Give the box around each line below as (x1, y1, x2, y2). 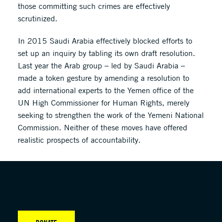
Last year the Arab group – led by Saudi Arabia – (17, 60, 185, 70)
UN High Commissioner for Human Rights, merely (17, 98, 189, 108)
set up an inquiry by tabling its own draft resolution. (17, 48, 195, 58)
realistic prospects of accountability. (17, 135, 141, 145)
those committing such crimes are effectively (17, 1, 170, 11)
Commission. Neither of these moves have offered (17, 122, 187, 132)
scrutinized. (17, 13, 57, 23)
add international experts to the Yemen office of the (17, 85, 194, 95)
